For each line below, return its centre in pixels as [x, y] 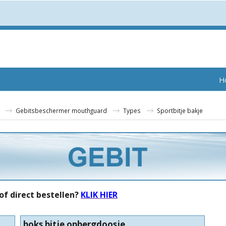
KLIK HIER [99, 195]
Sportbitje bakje [180, 110]
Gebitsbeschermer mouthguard [61, 110]
